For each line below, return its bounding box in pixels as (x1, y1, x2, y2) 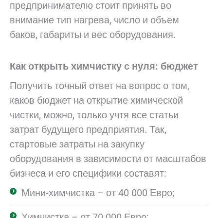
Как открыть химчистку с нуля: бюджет (10, 60, 198, 72)
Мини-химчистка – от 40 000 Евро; (21, 187, 174, 199)
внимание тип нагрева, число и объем (10, 14, 179, 26)
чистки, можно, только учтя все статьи (10, 109, 179, 121)
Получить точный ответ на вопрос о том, (10, 80, 189, 91)
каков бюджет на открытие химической (10, 94, 183, 106)
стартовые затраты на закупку (10, 138, 145, 150)
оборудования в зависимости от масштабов (10, 153, 206, 164)
